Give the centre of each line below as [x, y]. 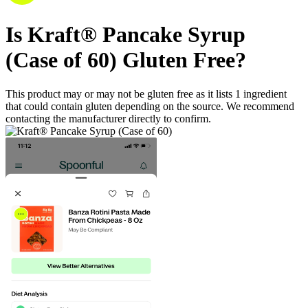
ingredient [265, 93]
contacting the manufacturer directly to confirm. [108, 118]
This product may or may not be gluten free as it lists [120, 93]
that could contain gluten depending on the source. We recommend [150, 106]
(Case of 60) [61, 60]
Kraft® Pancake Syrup [136, 35]
